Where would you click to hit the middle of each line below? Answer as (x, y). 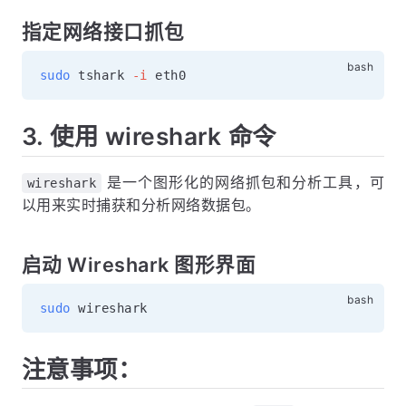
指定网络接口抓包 (103, 31)
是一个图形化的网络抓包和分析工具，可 (243, 182)
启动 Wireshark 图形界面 (139, 264)
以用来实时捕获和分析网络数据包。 (141, 204)
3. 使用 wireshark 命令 (149, 135)
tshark (101, 75)
